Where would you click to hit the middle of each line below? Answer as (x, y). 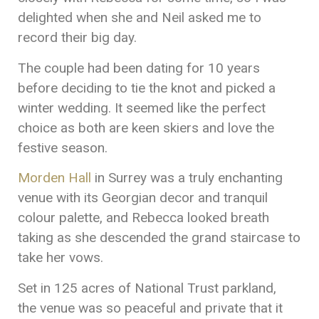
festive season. (63, 147)
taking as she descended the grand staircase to (159, 238)
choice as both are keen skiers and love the (146, 127)
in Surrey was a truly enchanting (187, 178)
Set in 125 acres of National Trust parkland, (147, 288)
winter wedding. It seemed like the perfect (142, 108)
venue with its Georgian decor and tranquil (143, 198)
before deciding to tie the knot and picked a (147, 88)
